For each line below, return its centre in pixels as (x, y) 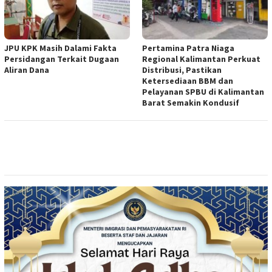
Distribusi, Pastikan (182, 70)
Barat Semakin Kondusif (191, 102)
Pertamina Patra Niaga (188, 48)
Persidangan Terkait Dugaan (62, 59)
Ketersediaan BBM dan (188, 80)
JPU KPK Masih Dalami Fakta (60, 48)
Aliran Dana (27, 70)
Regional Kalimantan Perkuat (201, 59)
